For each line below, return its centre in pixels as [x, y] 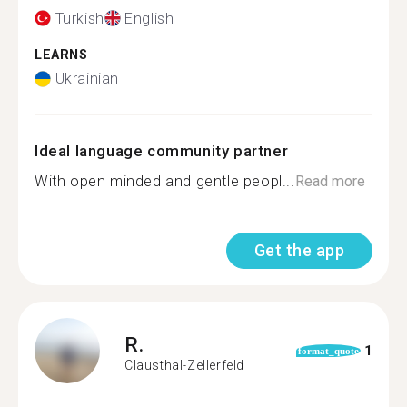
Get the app [299, 250]
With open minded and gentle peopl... [165, 181]
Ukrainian [87, 79]
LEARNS [61, 55]
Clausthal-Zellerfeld [184, 365]
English [149, 18]
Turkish [79, 18]
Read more [330, 181]
